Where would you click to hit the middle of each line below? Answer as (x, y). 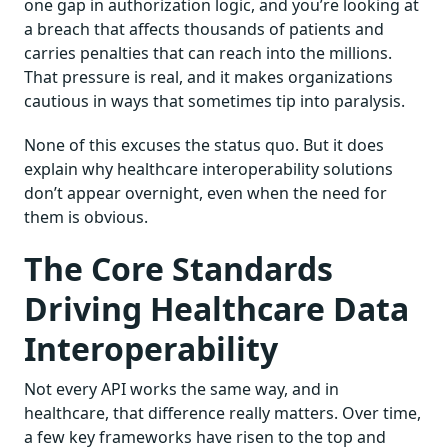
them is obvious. (86, 216)
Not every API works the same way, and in (181, 388)
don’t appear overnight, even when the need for (205, 192)
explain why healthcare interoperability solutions (208, 168)
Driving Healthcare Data (216, 308)
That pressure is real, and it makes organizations (208, 76)
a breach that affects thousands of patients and (204, 28)
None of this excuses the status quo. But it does (204, 144)
